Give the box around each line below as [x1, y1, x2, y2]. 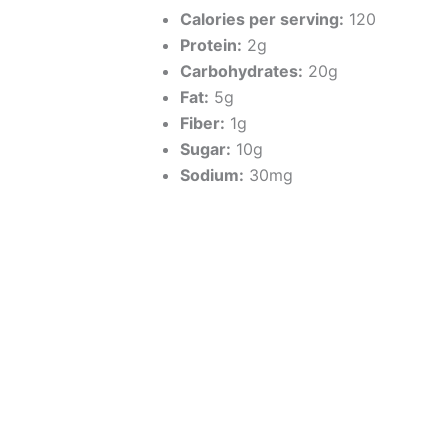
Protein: [180, 34, 242, 55]
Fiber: [180, 112, 225, 133]
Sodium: [180, 164, 244, 185]
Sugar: [180, 138, 231, 159]
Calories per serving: [180, 8, 344, 29]
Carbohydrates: [180, 60, 303, 81]
